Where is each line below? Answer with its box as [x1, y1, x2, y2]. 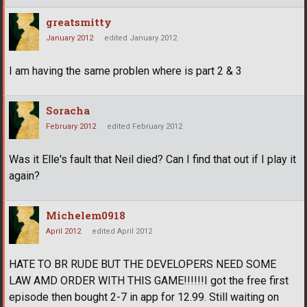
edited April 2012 [92, 226, 152, 236]
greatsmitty [46, 14, 112, 29]
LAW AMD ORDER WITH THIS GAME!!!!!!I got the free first [9, 273, 288, 287]
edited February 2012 [107, 121, 182, 131]
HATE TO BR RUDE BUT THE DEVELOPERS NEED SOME [9, 257, 276, 271]
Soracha [46, 103, 90, 117]
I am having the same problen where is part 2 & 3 [9, 64, 242, 77]
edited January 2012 [104, 33, 177, 42]
